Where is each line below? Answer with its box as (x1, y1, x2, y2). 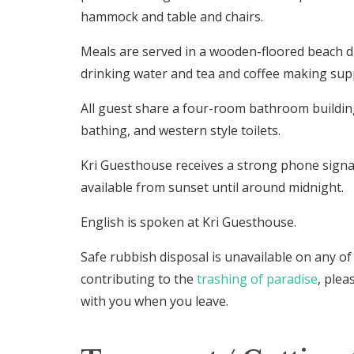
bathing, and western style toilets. (81, 121, 281, 139)
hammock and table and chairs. (81, 7, 264, 25)
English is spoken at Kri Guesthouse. (81, 213, 297, 231)
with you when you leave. (81, 292, 229, 310)
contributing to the (81, 269, 198, 288)
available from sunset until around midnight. (81, 178, 345, 196)
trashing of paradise (197, 269, 318, 288)
